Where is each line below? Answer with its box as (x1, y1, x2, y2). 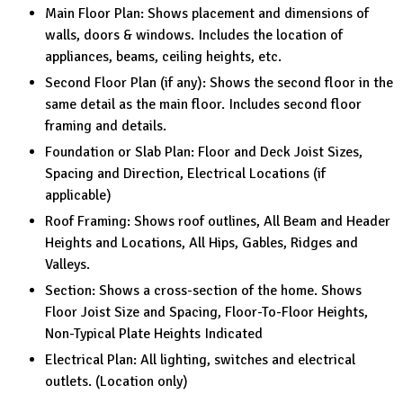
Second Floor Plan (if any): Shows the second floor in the (45, 73, 393, 92)
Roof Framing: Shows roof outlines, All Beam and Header (45, 211, 390, 230)
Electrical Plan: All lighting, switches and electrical (45, 350, 355, 369)
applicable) (45, 185, 112, 204)
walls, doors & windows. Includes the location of (45, 25, 343, 44)
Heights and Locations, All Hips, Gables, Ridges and (45, 233, 358, 252)
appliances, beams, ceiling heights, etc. (45, 47, 282, 66)
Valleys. (45, 255, 90, 273)
